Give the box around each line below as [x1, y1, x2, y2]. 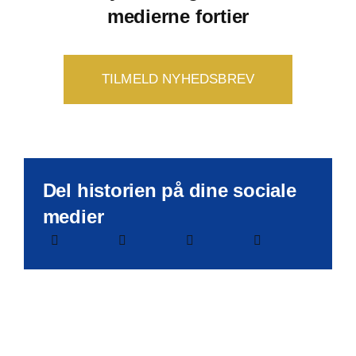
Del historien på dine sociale [42, 179, 296, 201]
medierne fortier [106, 5, 250, 27]
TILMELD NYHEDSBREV [101, 71, 255, 87]
